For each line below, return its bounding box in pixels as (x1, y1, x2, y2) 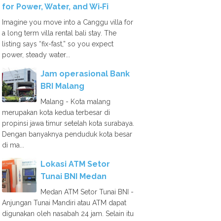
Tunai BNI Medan (40, 172, 107, 181)
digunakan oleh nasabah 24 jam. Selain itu (2, 210, 134, 218)
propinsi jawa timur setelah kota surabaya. (2, 119, 134, 127)
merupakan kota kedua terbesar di (2, 109, 110, 116)
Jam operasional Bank (40, 69, 130, 78)
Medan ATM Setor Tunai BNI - (40, 188, 134, 196)
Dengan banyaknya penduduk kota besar (2, 130, 132, 138)
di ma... (2, 141, 24, 149)
